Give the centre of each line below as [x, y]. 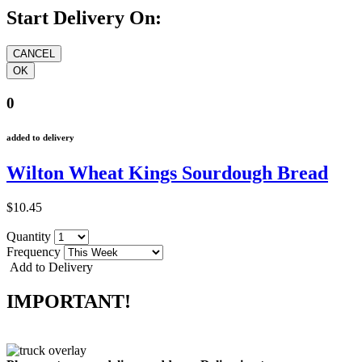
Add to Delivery [50, 267]
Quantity [30, 236]
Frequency [35, 251]
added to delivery [40, 137]
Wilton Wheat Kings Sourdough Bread [167, 173]
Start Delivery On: [84, 18]
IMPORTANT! [69, 301]
